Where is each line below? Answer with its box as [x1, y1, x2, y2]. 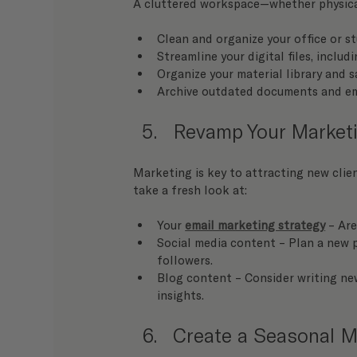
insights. [157, 287, 205, 302]
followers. [157, 252, 214, 267]
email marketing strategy [185, 217, 326, 232]
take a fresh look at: [133, 182, 248, 197]
